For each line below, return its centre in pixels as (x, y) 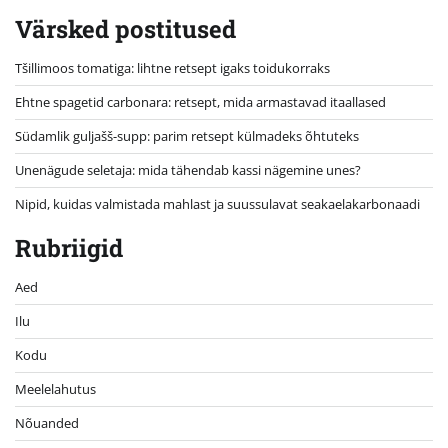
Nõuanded (47, 423)
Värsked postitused (125, 29)
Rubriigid (69, 248)
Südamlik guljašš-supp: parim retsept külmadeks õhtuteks (187, 136)
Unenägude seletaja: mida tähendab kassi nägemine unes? (188, 170)
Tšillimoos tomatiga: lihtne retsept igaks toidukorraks (172, 68)
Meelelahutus (55, 389)
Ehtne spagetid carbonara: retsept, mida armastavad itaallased (200, 102)
